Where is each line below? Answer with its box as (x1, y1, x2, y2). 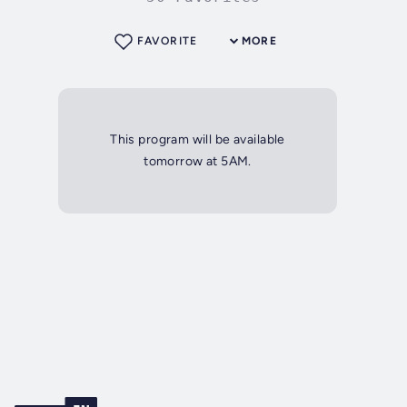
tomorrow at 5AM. (144, 154, 252, 170)
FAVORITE (137, 35, 197, 48)
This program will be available (110, 132, 285, 148)
